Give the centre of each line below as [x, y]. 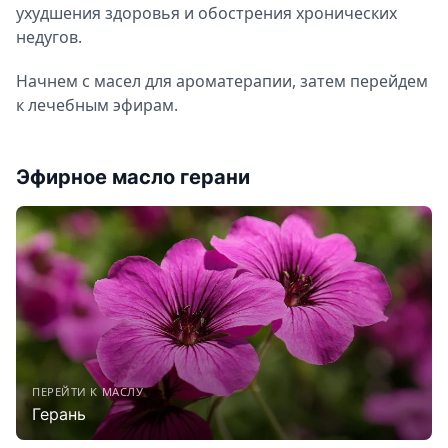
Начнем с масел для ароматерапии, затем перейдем [222, 81]
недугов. [49, 37]
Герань [59, 414]
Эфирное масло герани [133, 177]
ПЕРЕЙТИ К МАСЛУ [88, 392]
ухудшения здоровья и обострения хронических [206, 13]
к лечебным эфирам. [97, 105]
